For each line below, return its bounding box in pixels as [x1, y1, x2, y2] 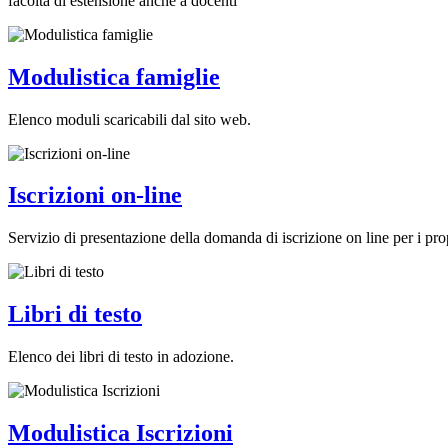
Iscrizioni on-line [8, 182, 182, 209]
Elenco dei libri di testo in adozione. [8, 348, 234, 366]
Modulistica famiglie [8, 63, 220, 90]
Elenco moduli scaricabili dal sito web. [8, 110, 251, 128]
